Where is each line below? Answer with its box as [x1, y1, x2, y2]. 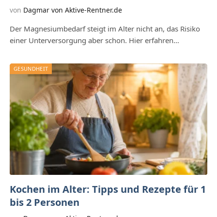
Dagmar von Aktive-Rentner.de [23, 5, 122, 15]
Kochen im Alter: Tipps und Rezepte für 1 [10, 182, 206, 196]
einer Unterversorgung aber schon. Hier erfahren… [10, 35, 179, 46]
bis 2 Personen [10, 195, 79, 209]
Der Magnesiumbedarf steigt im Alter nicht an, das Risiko [10, 24, 200, 34]
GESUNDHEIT [14, 65, 48, 73]
